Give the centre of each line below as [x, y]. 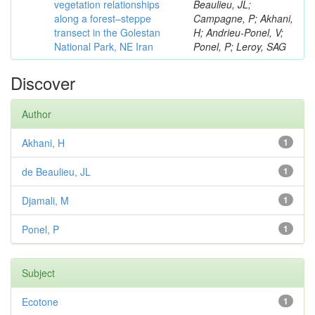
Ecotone [40, 302]
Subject [38, 273]
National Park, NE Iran [104, 46]
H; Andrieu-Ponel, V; [238, 32]
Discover [43, 83]
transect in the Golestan [107, 32]
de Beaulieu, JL [56, 172]
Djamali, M [45, 200]
